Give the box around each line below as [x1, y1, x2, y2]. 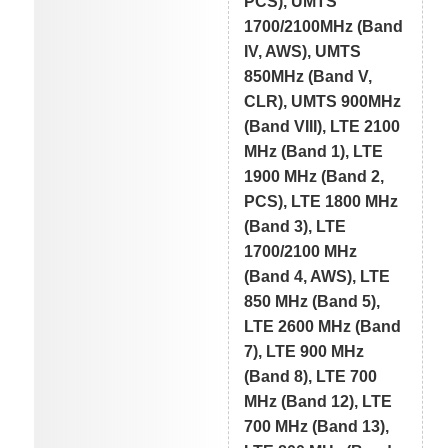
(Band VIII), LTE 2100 [244, 117, 401, 135]
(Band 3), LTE [244, 217, 347, 235]
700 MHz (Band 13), [244, 417, 390, 435]
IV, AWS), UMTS [244, 42, 362, 60]
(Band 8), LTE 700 [244, 367, 378, 385]
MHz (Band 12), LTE [244, 392, 393, 410]
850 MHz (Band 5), [244, 292, 381, 310]
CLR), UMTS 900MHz [244, 92, 402, 110]
